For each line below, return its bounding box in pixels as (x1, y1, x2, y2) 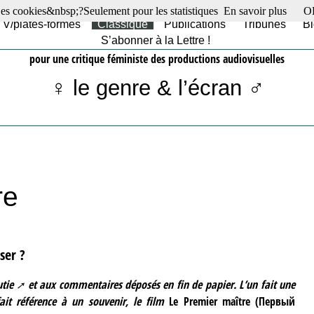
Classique (97, 18, 148, 30)
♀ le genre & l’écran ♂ (50, 75, 264, 100)
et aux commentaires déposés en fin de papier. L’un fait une (25, 276, 295, 292)
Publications (164, 18, 226, 30)
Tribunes (242, 18, 286, 30)
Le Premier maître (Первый (164, 293, 295, 309)
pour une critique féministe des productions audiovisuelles (29, 50, 285, 67)
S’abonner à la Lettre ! (101, 34, 210, 46)
